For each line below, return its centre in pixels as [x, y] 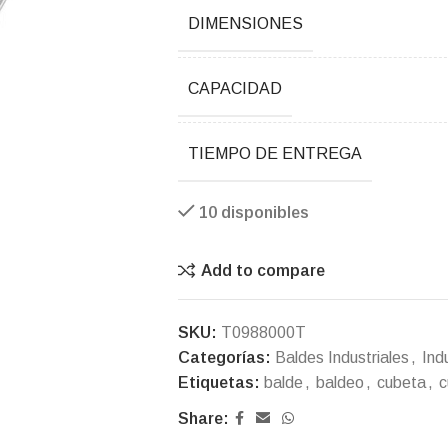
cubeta [401, 382]
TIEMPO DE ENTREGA [274, 153]
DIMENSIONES [245, 23]
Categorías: [224, 357]
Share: [203, 418]
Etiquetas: [218, 382]
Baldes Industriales [341, 357]
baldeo [339, 382]
